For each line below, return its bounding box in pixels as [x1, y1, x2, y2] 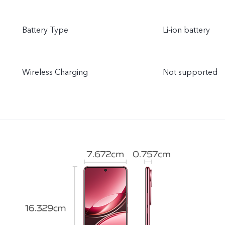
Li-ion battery [163, 25, 210, 36]
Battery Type [22, 25, 68, 36]
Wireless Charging [22, 67, 88, 78]
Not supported [163, 67, 217, 78]
